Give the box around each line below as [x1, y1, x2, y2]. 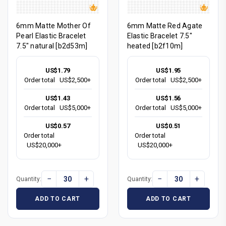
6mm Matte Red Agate [127, 22, 203, 30]
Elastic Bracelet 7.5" [127, 32, 192, 40]
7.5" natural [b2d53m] [16, 42, 88, 50]
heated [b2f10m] [127, 42, 183, 50]
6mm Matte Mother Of [16, 22, 91, 30]
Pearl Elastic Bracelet [16, 32, 86, 40]
